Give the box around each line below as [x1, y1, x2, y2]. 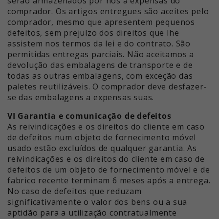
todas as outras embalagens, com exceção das [7, 70, 193, 82]
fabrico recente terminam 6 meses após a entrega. [7, 175, 211, 186]
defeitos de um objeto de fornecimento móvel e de [7, 164, 210, 175]
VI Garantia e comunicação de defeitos [7, 110, 172, 122]
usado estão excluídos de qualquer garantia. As [7, 143, 197, 154]
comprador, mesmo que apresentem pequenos [7, 17, 195, 28]
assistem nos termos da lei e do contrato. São [7, 38, 191, 49]
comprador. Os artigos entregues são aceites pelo [7, 6, 209, 17]
